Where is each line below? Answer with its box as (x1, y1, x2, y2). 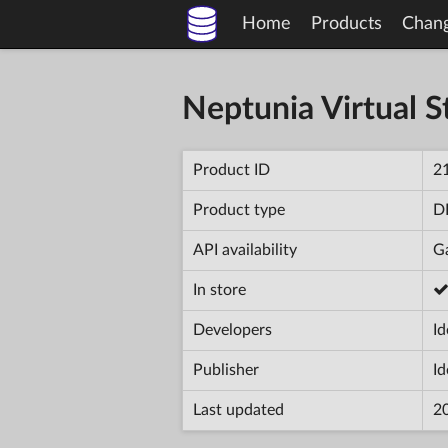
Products (311, 15, 382, 33)
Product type (193, 201, 285, 218)
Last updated (193, 401, 284, 418)
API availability (193, 241, 297, 258)
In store (193, 281, 246, 298)
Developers (193, 321, 272, 338)
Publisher (193, 361, 259, 378)
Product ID (193, 161, 270, 178)
